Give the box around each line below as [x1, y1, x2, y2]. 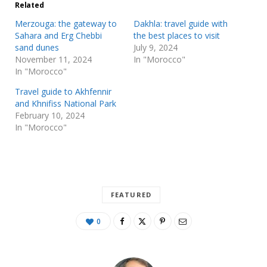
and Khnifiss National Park [15, 97, 116, 109]
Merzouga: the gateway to [15, 17, 117, 29]
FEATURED [111, 190, 151, 199]
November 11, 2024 [15, 53, 92, 65]
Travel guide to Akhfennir [15, 85, 111, 97]
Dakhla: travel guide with [133, 17, 228, 29]
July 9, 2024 [133, 41, 178, 53]
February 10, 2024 [15, 109, 85, 121]
